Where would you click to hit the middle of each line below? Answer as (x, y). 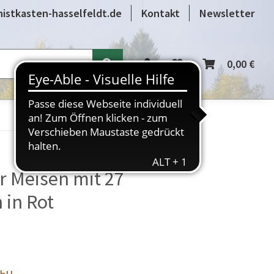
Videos (83, 61)
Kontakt (161, 13)
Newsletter (227, 13)
